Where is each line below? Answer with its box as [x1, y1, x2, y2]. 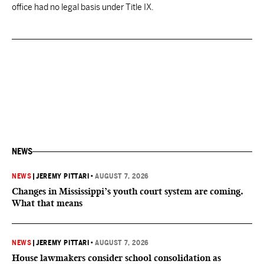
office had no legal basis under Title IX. [12, 2, 154, 12]
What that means [12, 197, 82, 209]
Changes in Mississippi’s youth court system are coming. [12, 186, 243, 197]
